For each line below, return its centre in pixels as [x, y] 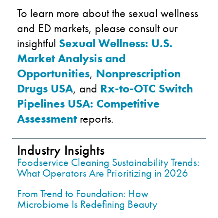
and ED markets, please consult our [97, 28]
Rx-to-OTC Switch [147, 88]
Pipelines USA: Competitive [88, 103]
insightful [38, 43]
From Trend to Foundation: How [83, 193]
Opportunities [53, 73]
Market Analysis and [71, 58]
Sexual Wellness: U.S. [116, 43]
